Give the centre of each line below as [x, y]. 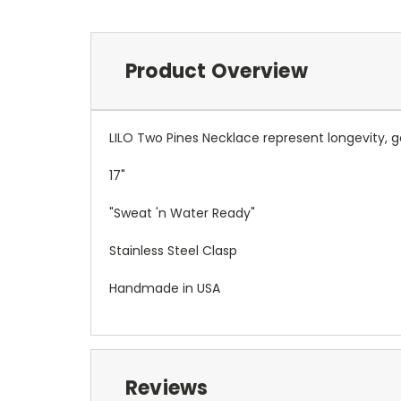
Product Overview [216, 71]
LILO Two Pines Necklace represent [218, 137]
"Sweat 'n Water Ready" [182, 213]
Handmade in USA [165, 288]
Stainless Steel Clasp [173, 250]
